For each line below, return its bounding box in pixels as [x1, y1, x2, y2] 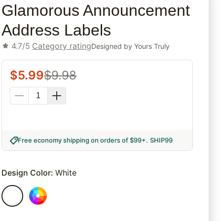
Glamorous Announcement [1, 1, 190, 20]
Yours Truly [134, 41, 170, 50]
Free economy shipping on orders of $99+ [18, 136, 147, 145]
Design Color [1, 168, 51, 178]
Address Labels [1, 21, 111, 39]
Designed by [91, 41, 135, 50]
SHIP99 [150, 136, 173, 145]
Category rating [32, 41, 92, 51]
